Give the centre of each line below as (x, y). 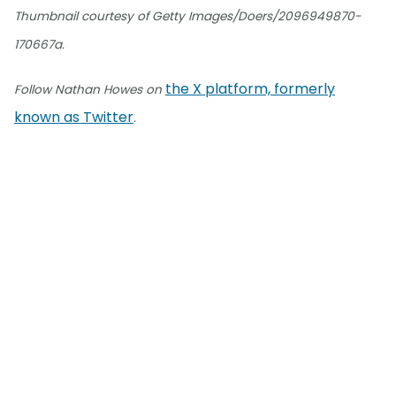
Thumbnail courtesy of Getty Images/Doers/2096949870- (187, 16)
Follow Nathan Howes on (90, 89)
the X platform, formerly (250, 88)
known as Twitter (74, 117)
